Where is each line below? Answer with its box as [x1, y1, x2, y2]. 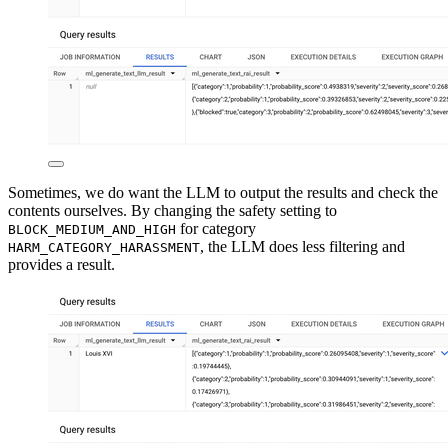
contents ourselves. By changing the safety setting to [8, 202, 337, 220]
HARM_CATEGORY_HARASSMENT [8, 240, 200, 256]
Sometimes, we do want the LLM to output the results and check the [8, 184, 438, 202]
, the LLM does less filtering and [200, 238, 405, 256]
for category [176, 220, 256, 238]
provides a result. [8, 256, 115, 274]
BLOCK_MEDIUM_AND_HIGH [8, 222, 176, 238]
